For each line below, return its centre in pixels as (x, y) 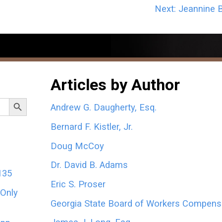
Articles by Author (115, 84)
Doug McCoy (77, 146)
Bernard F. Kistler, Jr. (91, 127)
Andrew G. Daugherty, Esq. (103, 108)
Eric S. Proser (78, 184)
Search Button (22, 97)
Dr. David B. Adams (89, 165)
